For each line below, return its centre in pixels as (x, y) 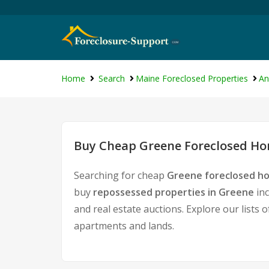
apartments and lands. (124, 226)
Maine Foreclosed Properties (192, 78)
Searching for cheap (120, 175)
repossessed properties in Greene (174, 192)
